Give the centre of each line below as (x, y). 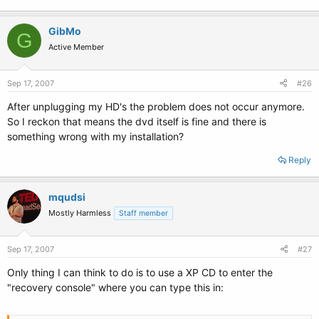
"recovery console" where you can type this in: (115, 287)
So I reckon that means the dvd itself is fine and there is (137, 121)
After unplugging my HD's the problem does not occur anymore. (156, 106)
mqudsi (67, 197)
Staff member (143, 213)
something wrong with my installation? (95, 136)
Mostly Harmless (80, 213)
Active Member (76, 47)
